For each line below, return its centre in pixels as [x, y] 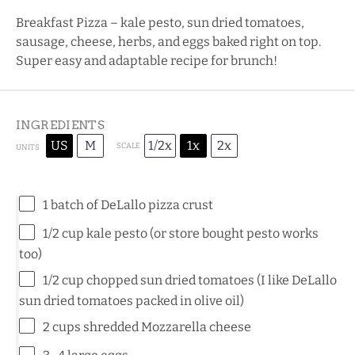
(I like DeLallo [296, 280]
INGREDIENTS [61, 125]
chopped [112, 280]
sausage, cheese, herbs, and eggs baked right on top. [168, 41]
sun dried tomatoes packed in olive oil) [132, 300]
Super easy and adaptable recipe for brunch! [147, 60]
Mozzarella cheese [196, 326]
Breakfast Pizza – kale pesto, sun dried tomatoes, [160, 22]
